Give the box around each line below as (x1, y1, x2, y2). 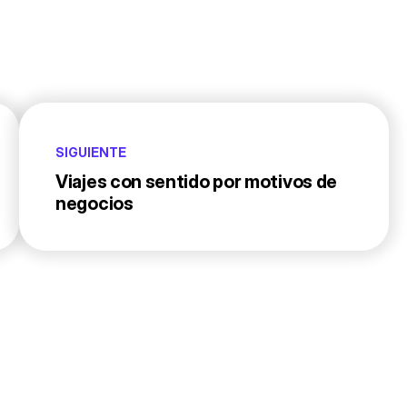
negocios (55, 192, 134, 214)
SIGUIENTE (55, 144, 126, 160)
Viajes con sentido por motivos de (55, 170, 338, 193)
